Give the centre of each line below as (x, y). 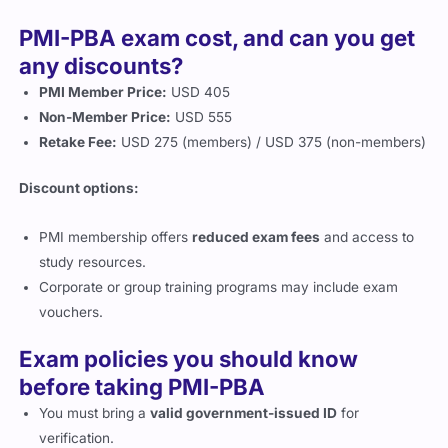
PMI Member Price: (103, 92)
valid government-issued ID (244, 413)
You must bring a (95, 413)
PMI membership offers (116, 236)
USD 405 (199, 92)
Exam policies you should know (189, 359)
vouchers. (71, 311)
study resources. (93, 261)
